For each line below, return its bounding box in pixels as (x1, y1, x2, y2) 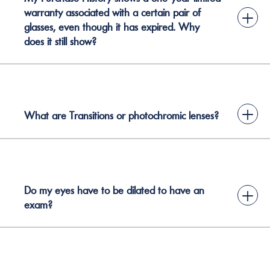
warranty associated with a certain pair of (24, 5, 201, 19)
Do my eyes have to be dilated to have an (24, 183, 204, 197)
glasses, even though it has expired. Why (24, 20, 199, 34)
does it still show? (24, 34, 96, 48)
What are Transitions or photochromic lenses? (24, 109, 219, 122)
